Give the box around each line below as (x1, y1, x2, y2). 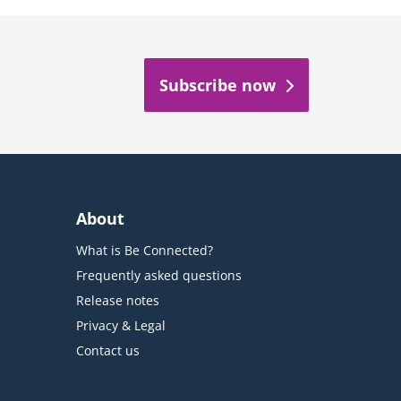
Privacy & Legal (75, 317, 166, 335)
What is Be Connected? (75, 242, 213, 260)
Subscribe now (158, 73, 276, 96)
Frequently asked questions (75, 267, 242, 285)
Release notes (75, 292, 159, 310)
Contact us (75, 342, 140, 360)
